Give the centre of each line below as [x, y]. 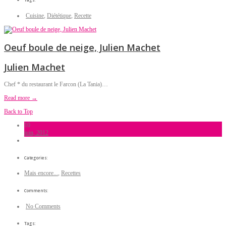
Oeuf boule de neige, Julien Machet [82, 47]
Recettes [71, 173]
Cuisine [35, 16]
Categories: [36, 157]
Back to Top [18, 111]
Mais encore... [41, 173]
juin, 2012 [36, 132]
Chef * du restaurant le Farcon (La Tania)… [56, 84]
